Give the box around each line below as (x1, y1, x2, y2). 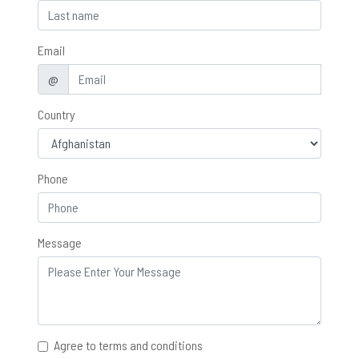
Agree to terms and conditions (54, 337, 203, 353)
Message (38, 234, 82, 250)
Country (38, 106, 75, 122)
